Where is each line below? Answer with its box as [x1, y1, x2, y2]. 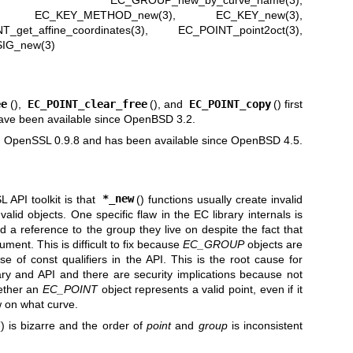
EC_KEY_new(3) [216, 9, 299, 22]
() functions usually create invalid [136, 192, 303, 206]
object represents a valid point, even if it [97, 282, 303, 295]
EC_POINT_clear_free [27, 97, 147, 110]
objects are [244, 237, 303, 251]
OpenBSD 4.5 [230, 134, 299, 147]
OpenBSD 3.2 [123, 112, 192, 125]
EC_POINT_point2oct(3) [178, 24, 299, 37]
